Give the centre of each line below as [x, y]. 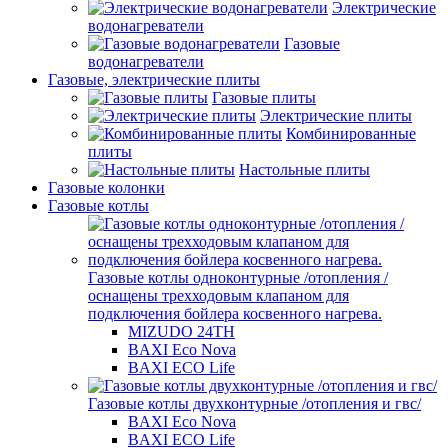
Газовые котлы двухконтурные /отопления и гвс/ [254, 404]
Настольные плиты [304, 170]
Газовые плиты [264, 98]
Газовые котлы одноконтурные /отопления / [238, 278]
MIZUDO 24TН [181, 332]
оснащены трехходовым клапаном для [218, 296]
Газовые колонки [106, 188]
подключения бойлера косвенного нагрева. [235, 314]
